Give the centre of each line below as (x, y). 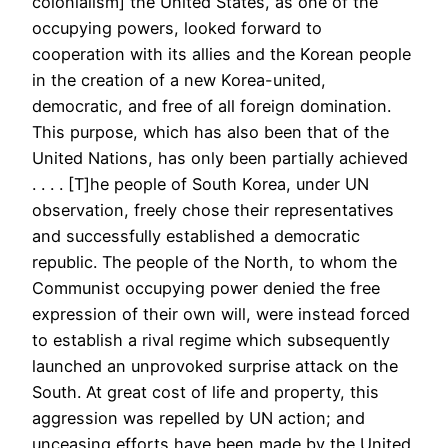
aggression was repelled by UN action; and (198, 417)
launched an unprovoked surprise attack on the (215, 365)
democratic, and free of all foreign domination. (211, 105)
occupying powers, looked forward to (177, 27)
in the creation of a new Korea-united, (179, 79)
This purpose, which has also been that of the (210, 131)
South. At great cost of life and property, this (205, 391)
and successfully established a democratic (196, 235)
